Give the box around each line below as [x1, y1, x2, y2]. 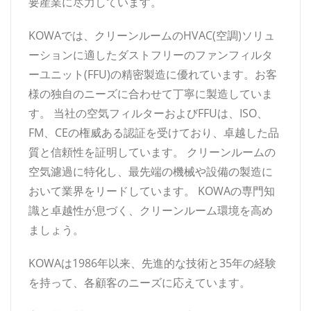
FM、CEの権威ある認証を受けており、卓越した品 [28, 124, 279, 140]
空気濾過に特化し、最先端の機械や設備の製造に [28, 163, 273, 179]
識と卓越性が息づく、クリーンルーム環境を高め [28, 202, 273, 218]
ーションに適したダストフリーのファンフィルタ [28, 47, 273, 62]
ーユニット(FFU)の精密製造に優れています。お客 [28, 66, 277, 82]
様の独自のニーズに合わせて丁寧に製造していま [28, 85, 273, 101]
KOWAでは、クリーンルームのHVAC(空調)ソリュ [28, 27, 275, 43]
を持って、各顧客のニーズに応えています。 [28, 274, 251, 290]
